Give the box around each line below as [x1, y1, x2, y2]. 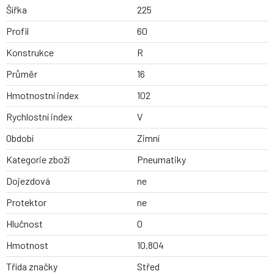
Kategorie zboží [6, 154, 70, 166]
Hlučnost [6, 218, 43, 230]
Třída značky [6, 261, 57, 273]
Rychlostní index [6, 111, 73, 123]
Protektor [6, 196, 46, 209]
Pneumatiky [137, 154, 186, 166]
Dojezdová [6, 175, 50, 187]
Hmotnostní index [6, 89, 79, 102]
